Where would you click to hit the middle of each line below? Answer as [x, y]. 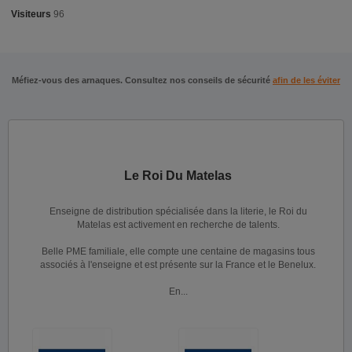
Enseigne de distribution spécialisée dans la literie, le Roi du [178, 211]
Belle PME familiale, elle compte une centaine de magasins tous [178, 251]
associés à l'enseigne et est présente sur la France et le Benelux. [178, 265]
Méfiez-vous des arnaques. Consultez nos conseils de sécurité [142, 80]
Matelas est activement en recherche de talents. [178, 225]
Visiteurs [31, 14]
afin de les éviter [306, 80]
